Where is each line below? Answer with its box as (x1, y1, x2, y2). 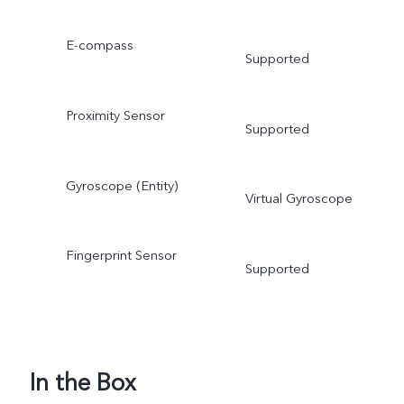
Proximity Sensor (65, 106, 165, 124)
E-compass (65, 35, 133, 54)
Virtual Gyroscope (244, 189, 353, 208)
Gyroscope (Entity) (65, 176, 178, 195)
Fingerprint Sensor (65, 246, 177, 265)
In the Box (29, 366, 136, 399)
